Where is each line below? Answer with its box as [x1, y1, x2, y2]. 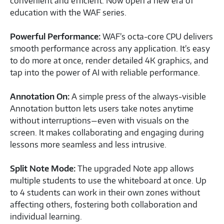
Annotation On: [10, 91, 69, 102]
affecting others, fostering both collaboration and [10, 199, 197, 210]
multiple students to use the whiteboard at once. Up [10, 175, 206, 186]
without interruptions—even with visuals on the [10, 115, 189, 126]
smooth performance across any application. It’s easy [10, 43, 210, 54]
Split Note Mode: [10, 163, 75, 174]
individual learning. [10, 211, 82, 222]
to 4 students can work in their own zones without [10, 187, 200, 198]
